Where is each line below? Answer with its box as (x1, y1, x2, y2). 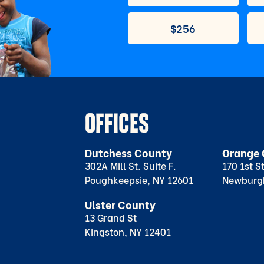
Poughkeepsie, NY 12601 (85, 173, 193, 187)
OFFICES (85, 108, 149, 136)
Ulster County (85, 196, 156, 213)
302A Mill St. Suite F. (85, 159, 176, 173)
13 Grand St (85, 210, 137, 225)
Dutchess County (85, 144, 172, 161)
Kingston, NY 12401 (85, 225, 171, 239)
